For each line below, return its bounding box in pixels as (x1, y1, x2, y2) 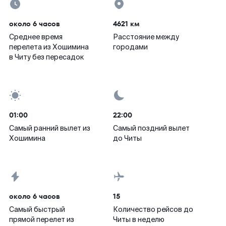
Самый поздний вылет (113, 124, 190, 133)
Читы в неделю (113, 215, 164, 224)
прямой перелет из (9, 215, 74, 224)
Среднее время (9, 32, 63, 41)
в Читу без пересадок (9, 52, 84, 62)
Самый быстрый (9, 205, 65, 214)
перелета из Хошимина (9, 42, 89, 51)
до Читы (113, 134, 142, 143)
